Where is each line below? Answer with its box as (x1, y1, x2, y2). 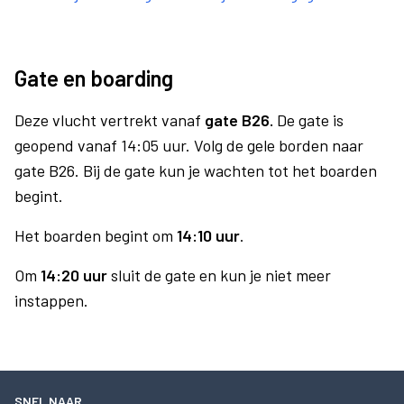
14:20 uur (41, 265, 107, 285)
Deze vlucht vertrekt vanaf (14, 110, 205, 130)
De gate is (273, 110, 344, 130)
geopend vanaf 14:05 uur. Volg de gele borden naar (14, 135, 363, 155)
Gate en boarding (14, 65, 173, 91)
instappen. (14, 290, 88, 310)
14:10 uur (177, 225, 240, 245)
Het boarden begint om (14, 225, 177, 245)
